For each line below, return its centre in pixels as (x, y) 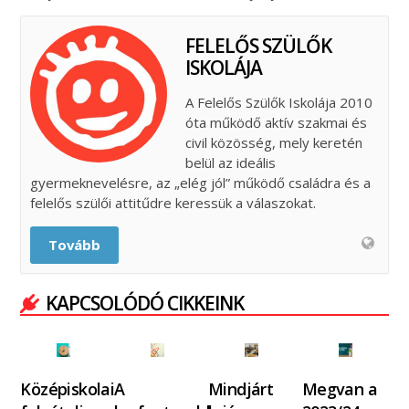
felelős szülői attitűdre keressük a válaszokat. (173, 202)
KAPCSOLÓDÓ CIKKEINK (145, 303)
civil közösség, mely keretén (274, 142)
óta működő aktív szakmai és (277, 122)
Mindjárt (241, 388)
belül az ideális (231, 162)
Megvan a (339, 388)
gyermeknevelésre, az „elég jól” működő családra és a (201, 182)
